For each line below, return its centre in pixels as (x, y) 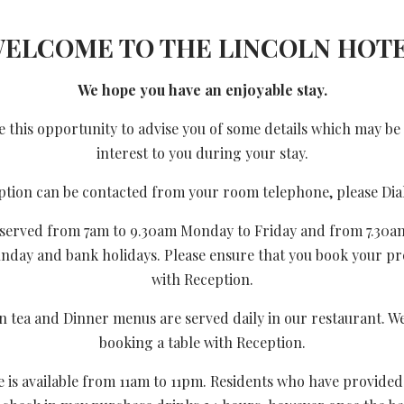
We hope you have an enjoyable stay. (202, 90)
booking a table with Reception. (202, 342)
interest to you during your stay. (202, 153)
